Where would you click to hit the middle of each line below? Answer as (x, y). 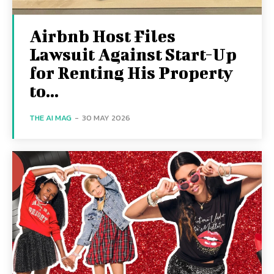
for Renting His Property (131, 72)
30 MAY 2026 (106, 118)
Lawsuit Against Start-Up (133, 54)
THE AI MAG (50, 118)
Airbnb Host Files (102, 36)
